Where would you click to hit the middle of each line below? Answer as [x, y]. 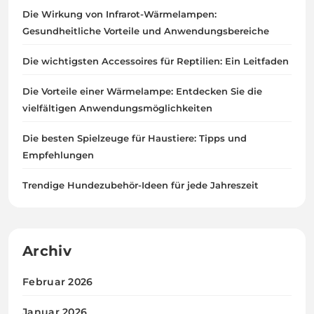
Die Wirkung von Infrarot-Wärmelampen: [120, 14]
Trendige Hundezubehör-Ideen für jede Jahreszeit [141, 185]
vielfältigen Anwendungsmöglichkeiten [117, 108]
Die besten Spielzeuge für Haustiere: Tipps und [135, 138]
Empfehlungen [58, 155]
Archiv [47, 251]
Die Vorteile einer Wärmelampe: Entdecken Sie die [142, 91]
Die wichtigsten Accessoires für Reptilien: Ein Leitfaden [156, 61]
